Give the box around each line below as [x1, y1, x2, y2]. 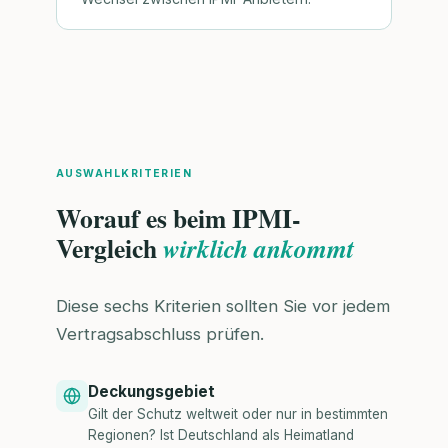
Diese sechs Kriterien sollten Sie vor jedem [56, 295, 390, 316]
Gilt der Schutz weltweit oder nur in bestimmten [88, 405, 388, 422]
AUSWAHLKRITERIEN [56, 166, 193, 180]
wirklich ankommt [163, 230, 354, 267]
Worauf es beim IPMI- [56, 199, 301, 238]
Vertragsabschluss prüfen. [56, 323, 264, 344]
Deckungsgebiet [88, 381, 215, 401]
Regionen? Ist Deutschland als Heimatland [88, 426, 354, 443]
